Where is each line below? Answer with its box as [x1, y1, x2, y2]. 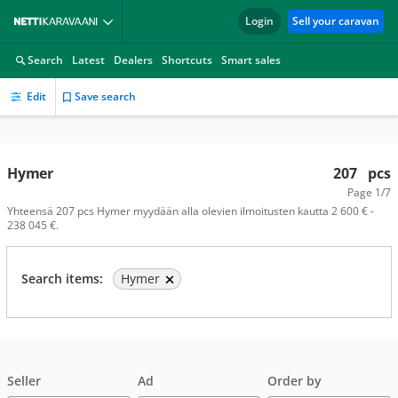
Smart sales [221, 52, 281, 68]
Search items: [21, 270, 103, 287]
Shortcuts [162, 52, 212, 68]
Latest [72, 52, 105, 68]
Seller [7, 372, 41, 389]
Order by [267, 372, 322, 389]
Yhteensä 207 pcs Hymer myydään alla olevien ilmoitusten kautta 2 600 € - [7, 203, 374, 219]
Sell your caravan [292, 13, 379, 28]
